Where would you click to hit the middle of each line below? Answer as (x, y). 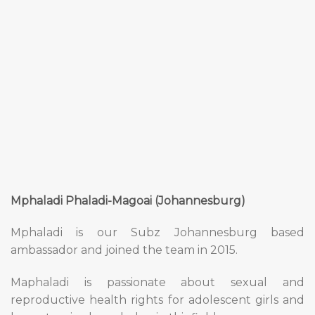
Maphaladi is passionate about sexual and (157, 283)
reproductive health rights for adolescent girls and (157, 300)
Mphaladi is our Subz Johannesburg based (157, 233)
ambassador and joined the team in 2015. (124, 250)
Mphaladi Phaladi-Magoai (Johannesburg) (128, 200)
